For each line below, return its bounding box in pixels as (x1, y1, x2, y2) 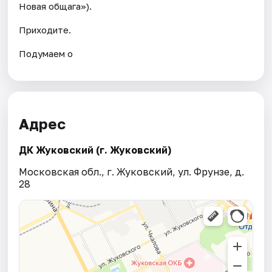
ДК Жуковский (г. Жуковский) (19, 144, 172, 157)
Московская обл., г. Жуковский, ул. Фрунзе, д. (19, 166, 245, 178)
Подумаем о (19, 47, 73, 59)
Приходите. (19, 24, 72, 35)
